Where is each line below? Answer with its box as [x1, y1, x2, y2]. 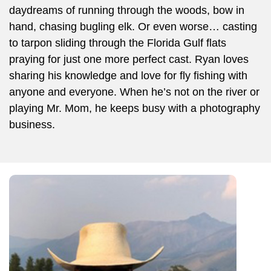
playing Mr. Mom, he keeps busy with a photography [9, 102, 260, 114]
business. [9, 118, 55, 131]
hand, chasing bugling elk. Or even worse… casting [9, 20, 257, 33]
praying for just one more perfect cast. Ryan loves [9, 53, 249, 65]
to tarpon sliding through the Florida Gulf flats [9, 36, 226, 49]
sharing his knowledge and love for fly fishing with [9, 69, 247, 82]
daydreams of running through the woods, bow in [9, 4, 244, 16]
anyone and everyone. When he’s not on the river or [9, 85, 260, 98]
